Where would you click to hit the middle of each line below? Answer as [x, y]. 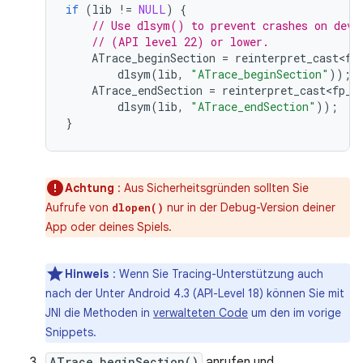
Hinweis [89, 274]
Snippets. [71, 332]
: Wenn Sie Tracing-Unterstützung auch [218, 274]
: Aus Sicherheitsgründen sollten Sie [213, 188]
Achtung [91, 188]
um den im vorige [295, 313]
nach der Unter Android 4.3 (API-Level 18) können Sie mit [195, 293]
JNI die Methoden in [99, 313]
